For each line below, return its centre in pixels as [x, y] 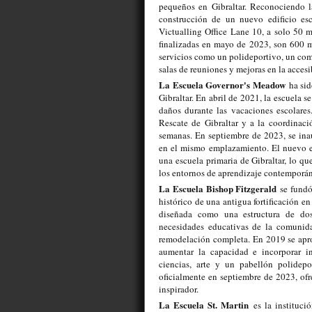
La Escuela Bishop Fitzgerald [218, 189]
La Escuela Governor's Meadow [222, 85]
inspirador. [179, 289]
